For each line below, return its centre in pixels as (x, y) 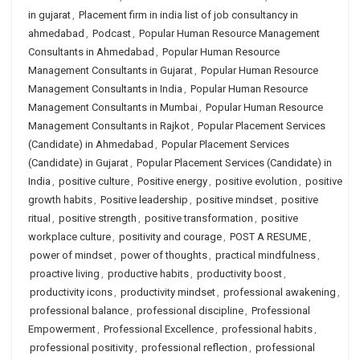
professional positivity (82, 348)
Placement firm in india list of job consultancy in (188, 15)
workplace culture (70, 237)
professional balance (79, 311)
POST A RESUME (268, 237)
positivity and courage (170, 237)
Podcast (112, 33)
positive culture (94, 181)
